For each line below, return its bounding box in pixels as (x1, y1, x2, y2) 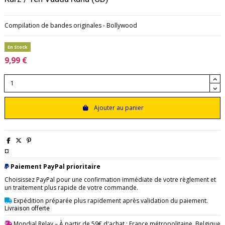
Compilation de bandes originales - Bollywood (5, 21, 137, 30)
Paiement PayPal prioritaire (11, 162, 100, 171)
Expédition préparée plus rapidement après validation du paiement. (12, 196, 208, 205)
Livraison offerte (5, 204, 50, 212)
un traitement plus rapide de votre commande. (5, 183, 138, 192)
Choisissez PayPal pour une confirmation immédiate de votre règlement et (5, 175, 216, 184)
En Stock (7, 43, 28, 50)
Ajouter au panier (93, 103, 144, 113)
